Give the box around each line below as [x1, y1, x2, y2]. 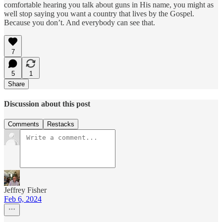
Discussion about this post [4, 99, 90, 108]
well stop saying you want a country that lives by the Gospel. [4, 9, 194, 18]
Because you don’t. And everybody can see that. [4, 18, 155, 27]
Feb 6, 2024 [4, 195, 42, 204]
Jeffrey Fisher [4, 186, 47, 195]
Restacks [47, 120, 74, 128]
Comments [8, 120, 39, 128]
